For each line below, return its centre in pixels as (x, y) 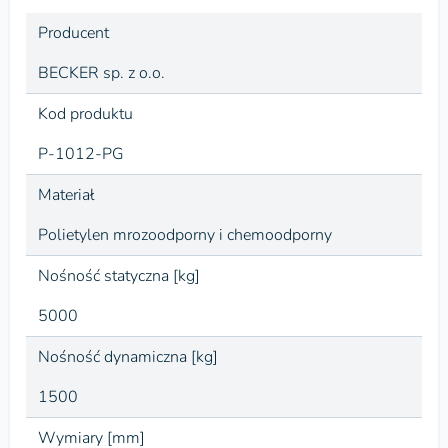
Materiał (66, 195)
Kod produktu (85, 114)
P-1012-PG (81, 154)
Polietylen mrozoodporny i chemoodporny (185, 235)
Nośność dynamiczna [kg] (128, 357)
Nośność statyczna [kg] (119, 276)
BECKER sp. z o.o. (101, 73)
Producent (73, 33)
